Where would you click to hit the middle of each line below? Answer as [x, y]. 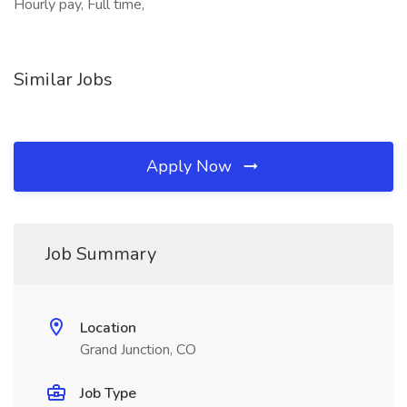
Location [108, 328]
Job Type [108, 393]
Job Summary [101, 254]
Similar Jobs [63, 79]
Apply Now [191, 166]
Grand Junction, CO [138, 350]
